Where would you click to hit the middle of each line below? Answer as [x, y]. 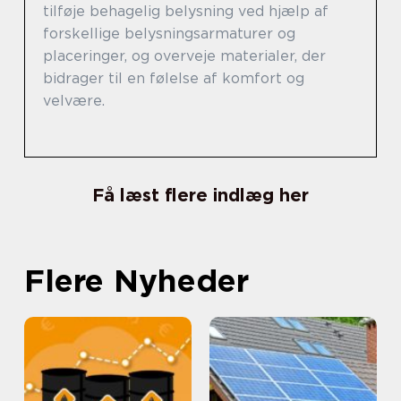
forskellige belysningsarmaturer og [169, 34]
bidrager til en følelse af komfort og [174, 79]
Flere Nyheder [137, 281]
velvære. [74, 101]
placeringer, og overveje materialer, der [184, 56]
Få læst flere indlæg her [200, 196]
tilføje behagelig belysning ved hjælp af [186, 12]
